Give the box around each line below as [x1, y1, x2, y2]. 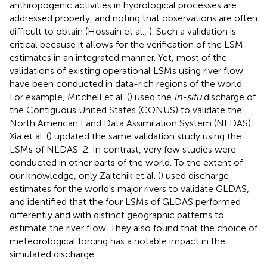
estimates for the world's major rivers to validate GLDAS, [10, 182, 249, 194]
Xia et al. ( [10, 130, 49, 142]
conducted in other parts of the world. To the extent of [10, 156, 243, 168]
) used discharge [160, 169, 229, 181]
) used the [129, 91, 174, 103]
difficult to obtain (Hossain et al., [10, 25, 149, 37]
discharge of [201, 91, 256, 103]
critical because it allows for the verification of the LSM [10, 38, 243, 50]
